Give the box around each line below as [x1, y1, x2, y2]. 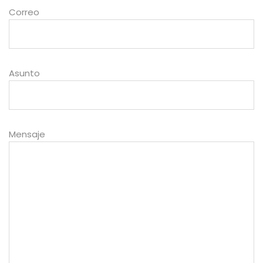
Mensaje [9, 130, 45, 143]
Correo [9, 8, 39, 21]
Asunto [9, 69, 40, 82]
